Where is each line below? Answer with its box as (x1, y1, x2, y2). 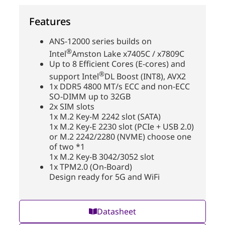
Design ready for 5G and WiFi (49, 171, 160, 183)
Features (29, 14, 71, 28)
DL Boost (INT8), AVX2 (104, 71, 186, 82)
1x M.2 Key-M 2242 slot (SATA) (49, 111, 161, 123)
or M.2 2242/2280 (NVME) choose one (49, 131, 191, 143)
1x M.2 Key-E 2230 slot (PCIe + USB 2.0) (49, 121, 194, 133)
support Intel (49, 71, 99, 82)
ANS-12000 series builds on (49, 35, 152, 47)
